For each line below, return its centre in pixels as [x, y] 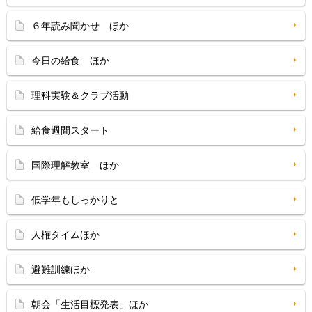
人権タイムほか [65, 235]
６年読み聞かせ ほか [80, 26]
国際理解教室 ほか [75, 165]
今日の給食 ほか [70, 61]
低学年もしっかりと [75, 200]
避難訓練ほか [61, 270]
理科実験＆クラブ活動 [80, 95]
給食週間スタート [70, 130]
